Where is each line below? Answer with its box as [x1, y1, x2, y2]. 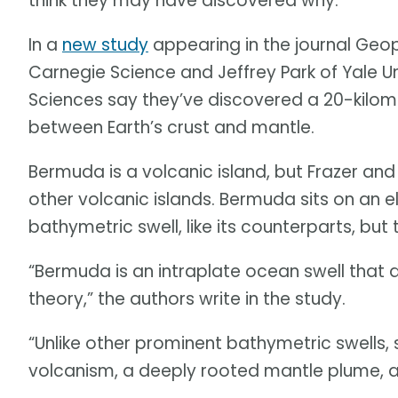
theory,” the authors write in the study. [28, 287, 346, 312]
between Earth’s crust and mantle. [28, 115, 314, 140]
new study [62, 33, 148, 58]
